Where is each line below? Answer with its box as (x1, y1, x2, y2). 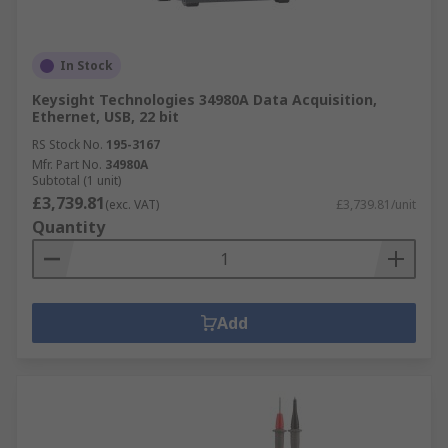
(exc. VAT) (105, 196, 159, 213)
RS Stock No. (32, 136, 103, 153)
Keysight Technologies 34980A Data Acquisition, (32, 90, 377, 109)
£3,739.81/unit (336, 196, 416, 213)
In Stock (60, 57, 113, 74)
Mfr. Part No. (32, 156, 102, 173)
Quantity (32, 216, 105, 238)
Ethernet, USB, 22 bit (32, 107, 179, 126)
